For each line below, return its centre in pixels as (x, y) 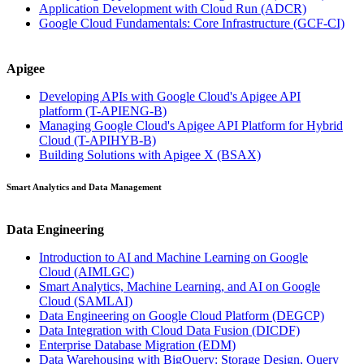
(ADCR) (284, 9)
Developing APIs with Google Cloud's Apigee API (170, 96)
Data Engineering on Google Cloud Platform (156, 315)
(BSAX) (239, 154)
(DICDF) (276, 330)
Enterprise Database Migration (119, 344)
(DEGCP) (298, 315)
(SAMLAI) (103, 301)
